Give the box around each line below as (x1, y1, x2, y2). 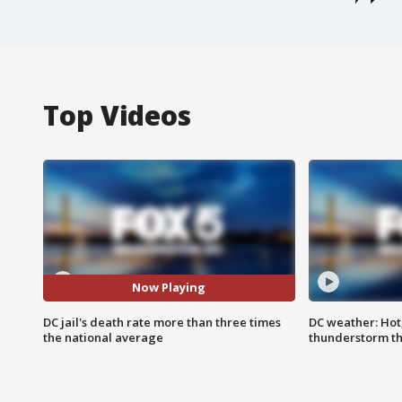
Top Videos (43, 96, 191, 134)
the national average (43, 328, 163, 345)
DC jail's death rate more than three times (43, 313, 281, 330)
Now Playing (132, 279, 206, 296)
